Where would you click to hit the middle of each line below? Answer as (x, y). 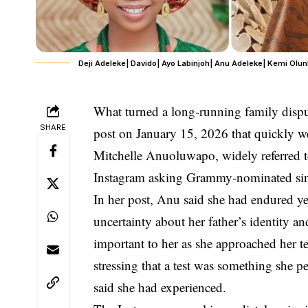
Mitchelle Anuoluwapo (155, 155)
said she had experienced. (160, 287)
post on (115, 133)
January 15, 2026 (183, 133)
